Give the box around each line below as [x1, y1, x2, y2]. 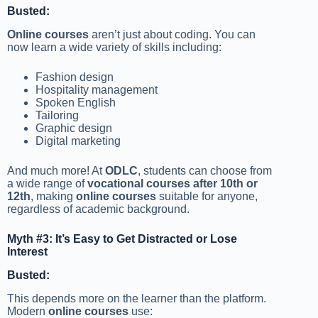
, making [31, 190, 76, 202]
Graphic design [35, 121, 112, 134]
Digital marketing [35, 134, 121, 147]
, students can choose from [138, 164, 272, 177]
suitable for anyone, [156, 190, 258, 202]
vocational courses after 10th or [87, 177, 258, 190]
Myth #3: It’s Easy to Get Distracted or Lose [7, 232, 237, 245]
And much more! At [7, 164, 105, 177]
